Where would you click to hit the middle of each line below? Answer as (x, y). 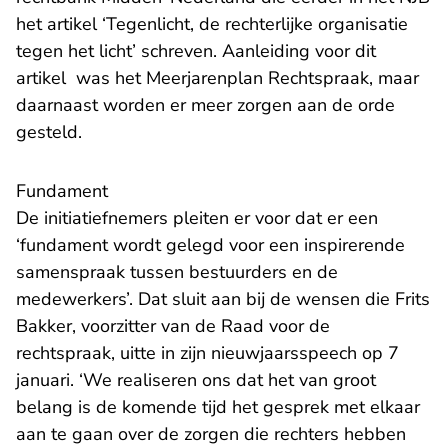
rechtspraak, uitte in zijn (113, 353)
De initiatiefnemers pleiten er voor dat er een (197, 218)
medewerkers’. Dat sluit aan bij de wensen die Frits (223, 299)
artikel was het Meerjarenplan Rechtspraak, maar (217, 78)
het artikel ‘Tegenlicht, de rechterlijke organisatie (212, 24)
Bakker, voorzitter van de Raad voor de (173, 326)
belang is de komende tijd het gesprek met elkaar (218, 407)
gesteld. (51, 132)
